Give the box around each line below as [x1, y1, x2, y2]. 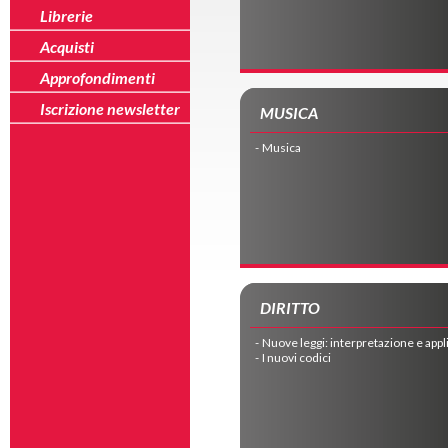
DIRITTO [260, 297, 320, 317]
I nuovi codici [262, 349, 331, 365]
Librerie [40, 6, 93, 25]
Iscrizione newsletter [40, 99, 180, 118]
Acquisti [40, 37, 94, 56]
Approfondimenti [40, 68, 155, 87]
